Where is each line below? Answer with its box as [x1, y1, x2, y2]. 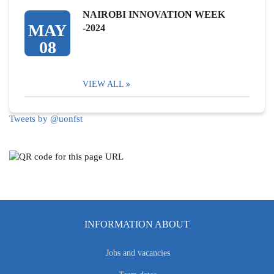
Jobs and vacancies [105, 248, 170, 258]
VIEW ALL [83, 80, 124, 89]
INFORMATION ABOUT [84, 219, 190, 230]
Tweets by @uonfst [9, 114, 83, 124]
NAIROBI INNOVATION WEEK [83, 9, 225, 20]
